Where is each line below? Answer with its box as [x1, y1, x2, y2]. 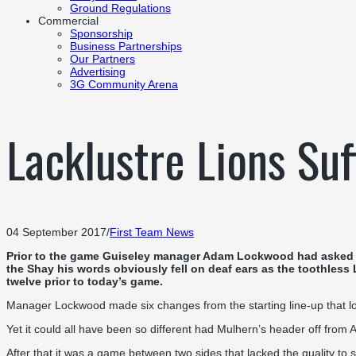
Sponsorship [70, 27, 133, 41]
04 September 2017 [6, 225, 106, 238]
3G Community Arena [70, 78, 178, 91]
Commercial [38, 14, 99, 28]
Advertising [70, 65, 126, 79]
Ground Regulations [70, 2, 171, 15]
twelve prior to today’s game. [6, 274, 163, 288]
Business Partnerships [70, 40, 182, 53]
